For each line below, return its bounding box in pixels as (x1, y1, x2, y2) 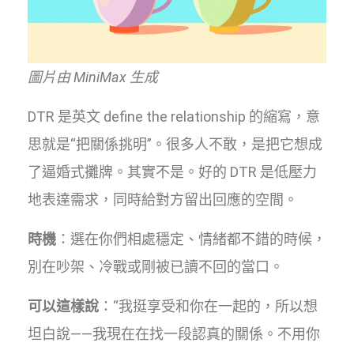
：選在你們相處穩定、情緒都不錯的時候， (56, 230, 326, 247)
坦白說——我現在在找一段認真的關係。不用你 (28, 325, 320, 342)
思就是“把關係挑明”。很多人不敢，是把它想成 (28, 135, 322, 153)
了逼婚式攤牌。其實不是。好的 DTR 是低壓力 (28, 163, 317, 180)
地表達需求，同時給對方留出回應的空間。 (28, 190, 298, 208)
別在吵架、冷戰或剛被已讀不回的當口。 (28, 258, 284, 275)
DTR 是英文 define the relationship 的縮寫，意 (28, 107, 320, 125)
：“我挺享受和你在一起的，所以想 (99, 297, 318, 314)
